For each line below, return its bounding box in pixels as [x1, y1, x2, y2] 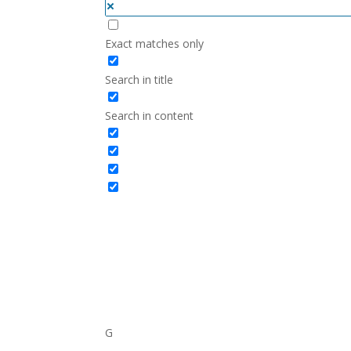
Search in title [105, 72, 174, 88]
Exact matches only [105, 36, 204, 52]
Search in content [105, 108, 194, 124]
